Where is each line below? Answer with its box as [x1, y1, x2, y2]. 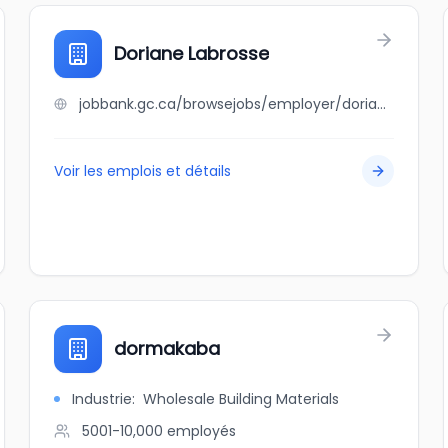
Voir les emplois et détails [54, 161, 232, 181]
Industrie [72, 389, 133, 409]
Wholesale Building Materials [143, 389, 340, 409]
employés [167, 421, 237, 441]
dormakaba [114, 336, 221, 361]
